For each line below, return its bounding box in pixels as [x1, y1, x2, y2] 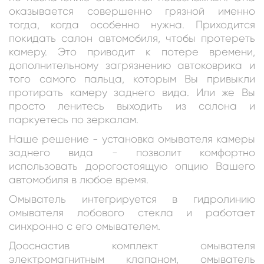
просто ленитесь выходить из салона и [9, 100, 255, 112]
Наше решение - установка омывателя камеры [9, 133, 255, 145]
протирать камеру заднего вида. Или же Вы [9, 86, 255, 98]
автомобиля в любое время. [9, 173, 148, 186]
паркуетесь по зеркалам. [9, 113, 138, 126]
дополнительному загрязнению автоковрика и [9, 59, 255, 71]
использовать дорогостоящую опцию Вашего [9, 160, 255, 172]
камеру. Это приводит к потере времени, [9, 45, 255, 58]
